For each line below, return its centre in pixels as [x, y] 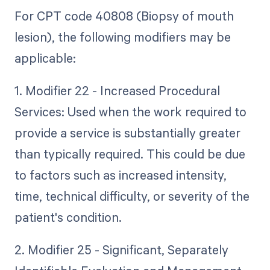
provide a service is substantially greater [127, 132]
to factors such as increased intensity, [120, 174]
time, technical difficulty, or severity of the [132, 196]
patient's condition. [68, 217]
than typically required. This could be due [130, 153]
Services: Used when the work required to [130, 111]
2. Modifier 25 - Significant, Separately [121, 249]
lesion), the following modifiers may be [122, 36]
